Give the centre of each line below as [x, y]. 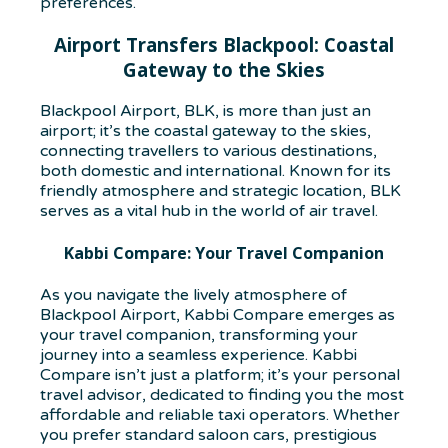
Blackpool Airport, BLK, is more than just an [205, 110]
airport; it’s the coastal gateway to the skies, [205, 130]
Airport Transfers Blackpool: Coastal [224, 44]
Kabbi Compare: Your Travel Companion [224, 252]
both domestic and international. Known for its [215, 170]
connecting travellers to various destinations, [208, 150]
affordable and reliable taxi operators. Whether [220, 415]
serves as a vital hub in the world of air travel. [209, 210]
